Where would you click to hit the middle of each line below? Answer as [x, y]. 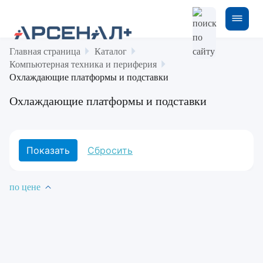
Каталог [111, 51]
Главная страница [45, 51]
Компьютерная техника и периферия [83, 64]
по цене [25, 187]
